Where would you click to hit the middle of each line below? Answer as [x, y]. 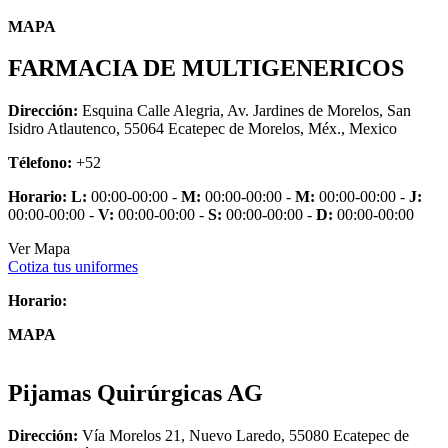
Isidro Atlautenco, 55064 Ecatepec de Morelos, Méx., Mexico [202, 129]
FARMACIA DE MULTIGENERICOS [206, 68]
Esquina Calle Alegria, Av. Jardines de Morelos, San [244, 111]
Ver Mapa [39, 249]
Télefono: [40, 163]
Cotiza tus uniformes [73, 267]
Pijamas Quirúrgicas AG [135, 393]
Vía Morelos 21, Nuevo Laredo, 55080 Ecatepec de [243, 436]
